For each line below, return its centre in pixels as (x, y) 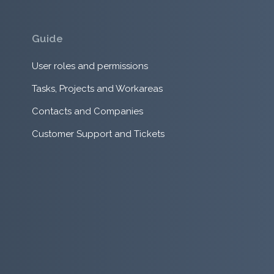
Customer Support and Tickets (98, 134)
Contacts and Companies (88, 112)
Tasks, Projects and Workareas (98, 89)
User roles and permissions (90, 66)
